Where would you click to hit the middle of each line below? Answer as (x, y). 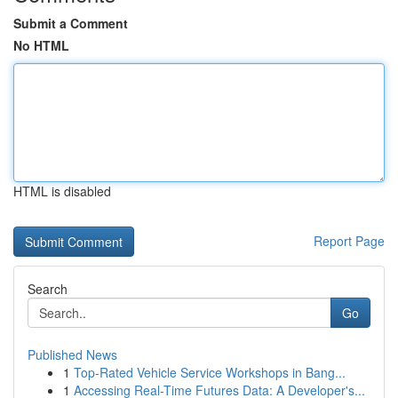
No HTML (41, 45)
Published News (72, 354)
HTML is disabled (62, 191)
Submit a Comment (71, 23)
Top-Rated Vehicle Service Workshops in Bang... (210, 372)
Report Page (349, 241)
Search (48, 289)
